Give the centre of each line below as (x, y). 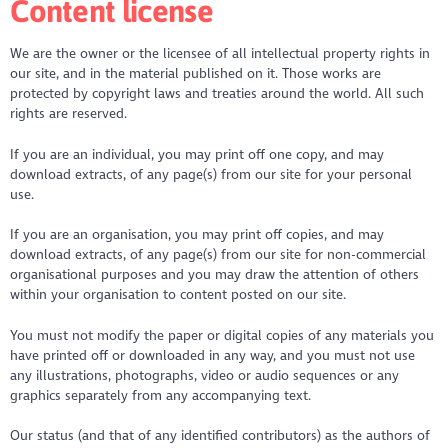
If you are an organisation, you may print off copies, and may (197, 235)
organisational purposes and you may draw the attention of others (215, 275)
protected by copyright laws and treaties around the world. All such (217, 94)
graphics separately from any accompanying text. (162, 395)
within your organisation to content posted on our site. (180, 295)
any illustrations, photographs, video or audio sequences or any (205, 375)
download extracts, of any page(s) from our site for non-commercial (218, 255)
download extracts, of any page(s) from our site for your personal (211, 174)
